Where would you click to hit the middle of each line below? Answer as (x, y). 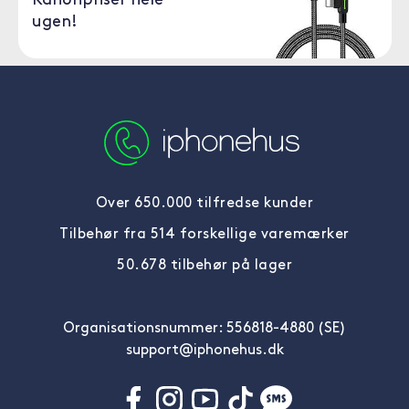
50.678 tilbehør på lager (204, 266)
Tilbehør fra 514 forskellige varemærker (204, 235)
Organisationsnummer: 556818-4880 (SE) (204, 329)
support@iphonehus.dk (204, 351)
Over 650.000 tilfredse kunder (204, 204)
